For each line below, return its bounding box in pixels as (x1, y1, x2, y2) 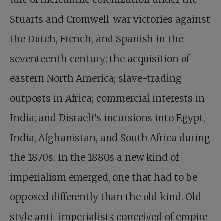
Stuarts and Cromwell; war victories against (10, 13, 210, 25)
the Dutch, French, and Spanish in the (10, 33, 183, 45)
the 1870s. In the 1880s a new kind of (10, 151, 179, 163)
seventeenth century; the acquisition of (10, 53, 189, 65)
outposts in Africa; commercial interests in (10, 92, 205, 104)
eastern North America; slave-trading (10, 73, 182, 84)
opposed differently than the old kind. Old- (10, 191, 207, 203)
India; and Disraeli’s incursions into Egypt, (10, 112, 205, 124)
